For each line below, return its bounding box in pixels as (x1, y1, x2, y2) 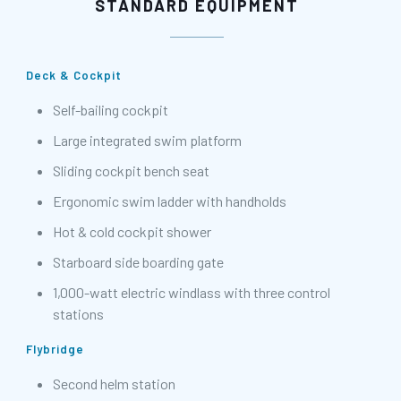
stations (53, 305, 104, 323)
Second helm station (53, 375, 175, 393)
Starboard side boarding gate (53, 253, 224, 271)
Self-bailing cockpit (53, 101, 168, 119)
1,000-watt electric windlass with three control (53, 284, 330, 302)
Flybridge (26, 342, 84, 357)
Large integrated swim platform (53, 132, 242, 149)
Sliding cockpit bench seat (53, 162, 209, 180)
